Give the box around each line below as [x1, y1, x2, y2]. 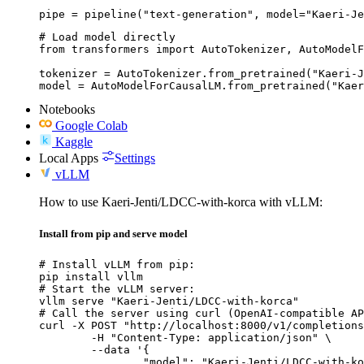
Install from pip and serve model [39, 227, 188, 240]
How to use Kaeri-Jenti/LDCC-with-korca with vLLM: [39, 194, 323, 209]
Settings [115, 150, 155, 165]
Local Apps [39, 150, 98, 165]
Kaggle [55, 134, 93, 149]
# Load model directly [39, 30, 175, 43]
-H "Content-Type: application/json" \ [39, 331, 91, 344]
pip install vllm [39, 270, 143, 283]
